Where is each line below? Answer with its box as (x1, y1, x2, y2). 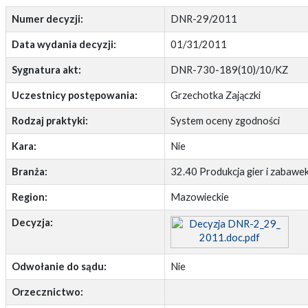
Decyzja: (11, 217, 53, 229)
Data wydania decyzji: (11, 38, 116, 51)
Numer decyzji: (11, 13, 83, 25)
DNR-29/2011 (170, 13, 237, 25)
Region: (11, 191, 47, 203)
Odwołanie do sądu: (11, 261, 107, 273)
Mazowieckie (170, 191, 229, 203)
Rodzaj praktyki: (11, 115, 88, 127)
